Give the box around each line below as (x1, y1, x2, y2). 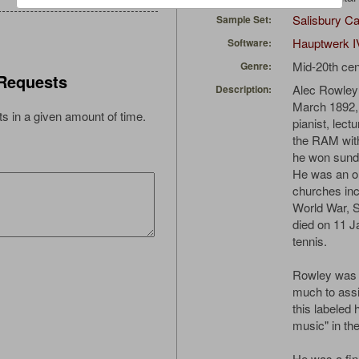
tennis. (292, 232, 327, 250)
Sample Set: (216, 12, 272, 27)
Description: (216, 82, 272, 97)
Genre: (240, 58, 272, 74)
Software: (228, 35, 272, 50)
